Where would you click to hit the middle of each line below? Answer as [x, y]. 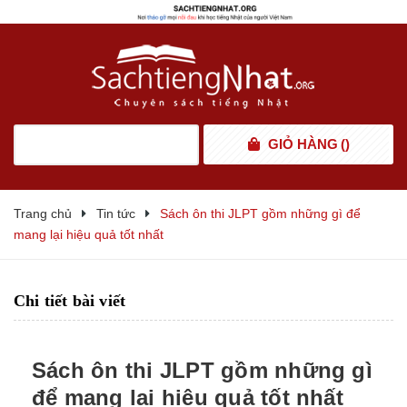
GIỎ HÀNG [303, 144]
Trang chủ [43, 214]
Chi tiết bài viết [70, 301]
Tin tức [116, 214]
